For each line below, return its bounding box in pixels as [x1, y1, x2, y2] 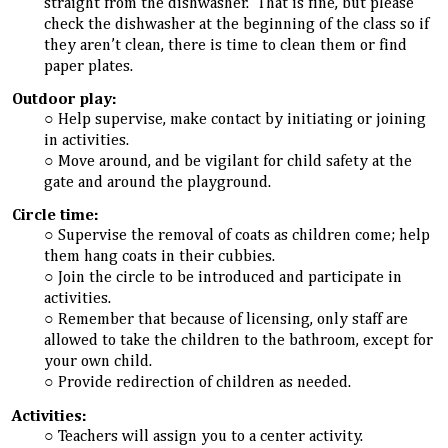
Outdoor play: [12, 92, 121, 109]
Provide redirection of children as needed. [58, 375, 352, 392]
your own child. [44, 354, 153, 371]
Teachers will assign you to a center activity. [58, 428, 372, 445]
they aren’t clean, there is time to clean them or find [44, 37, 408, 54]
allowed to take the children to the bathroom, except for [44, 333, 434, 350]
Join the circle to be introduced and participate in [58, 270, 403, 287]
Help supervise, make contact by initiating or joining [58, 112, 427, 129]
